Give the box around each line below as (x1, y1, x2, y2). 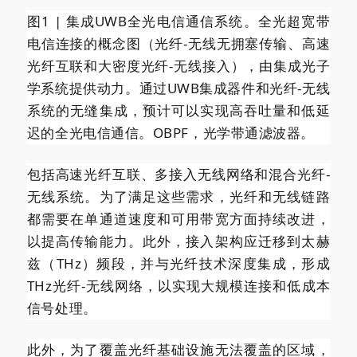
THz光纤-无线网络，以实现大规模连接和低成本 (26, 276, 331, 295)
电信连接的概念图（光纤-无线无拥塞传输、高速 (26, 33, 331, 53)
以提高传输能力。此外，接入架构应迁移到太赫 (26, 231, 331, 250)
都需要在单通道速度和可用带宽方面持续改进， (26, 209, 331, 228)
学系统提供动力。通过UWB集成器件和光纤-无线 (26, 78, 331, 97)
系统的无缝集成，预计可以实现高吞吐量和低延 (26, 100, 331, 120)
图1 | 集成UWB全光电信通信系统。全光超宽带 (26, 11, 331, 30)
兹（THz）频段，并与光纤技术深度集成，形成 (26, 253, 331, 273)
